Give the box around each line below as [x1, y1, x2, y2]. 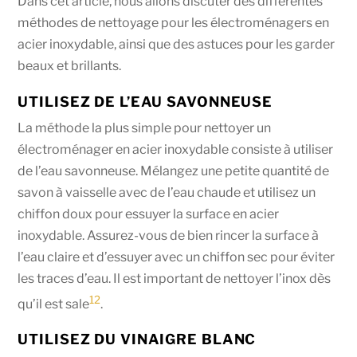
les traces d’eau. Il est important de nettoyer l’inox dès [18, 270, 331, 286]
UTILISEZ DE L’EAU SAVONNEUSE [18, 92, 273, 110]
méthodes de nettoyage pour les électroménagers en [18, 15, 330, 31]
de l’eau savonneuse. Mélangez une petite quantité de [18, 163, 330, 178]
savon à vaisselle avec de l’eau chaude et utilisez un [18, 184, 316, 200]
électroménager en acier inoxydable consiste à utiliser [18, 141, 334, 157]
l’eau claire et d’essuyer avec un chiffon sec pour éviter [18, 249, 335, 265]
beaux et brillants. [18, 58, 122, 74]
